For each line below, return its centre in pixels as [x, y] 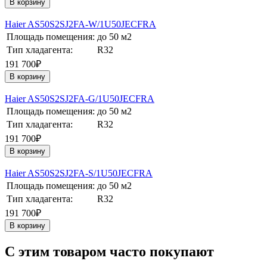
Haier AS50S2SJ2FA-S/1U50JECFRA [79, 173]
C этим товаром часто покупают [109, 252]
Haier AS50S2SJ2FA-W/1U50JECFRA [80, 24]
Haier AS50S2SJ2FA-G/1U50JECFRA [80, 99]
